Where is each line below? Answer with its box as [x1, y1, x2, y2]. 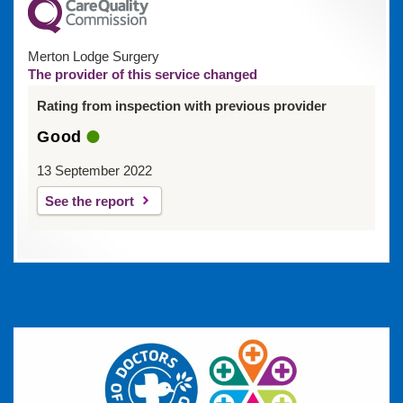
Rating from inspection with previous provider [37, 97, 327, 113]
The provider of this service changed [28, 66, 257, 82]
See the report [45, 193, 134, 209]
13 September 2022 [37, 162, 152, 178]
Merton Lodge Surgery [28, 48, 159, 64]
